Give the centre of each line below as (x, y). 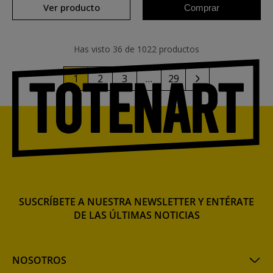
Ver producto (71, 7)
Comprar (202, 8)
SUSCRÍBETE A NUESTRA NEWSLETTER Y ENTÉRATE (136, 202)
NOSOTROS (39, 260)
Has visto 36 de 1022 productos (136, 49)
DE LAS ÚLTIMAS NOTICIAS (136, 215)
